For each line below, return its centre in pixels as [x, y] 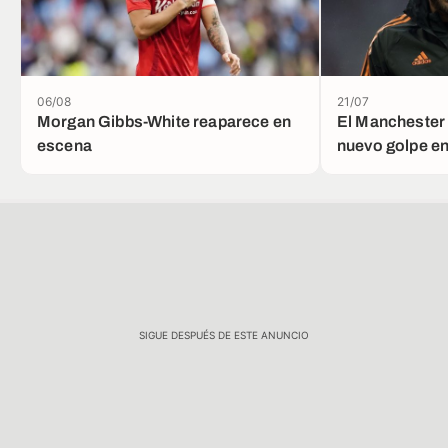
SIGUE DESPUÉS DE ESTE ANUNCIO [224, 334]
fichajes [367, 169]
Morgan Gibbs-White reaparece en [164, 121]
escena [64, 145]
